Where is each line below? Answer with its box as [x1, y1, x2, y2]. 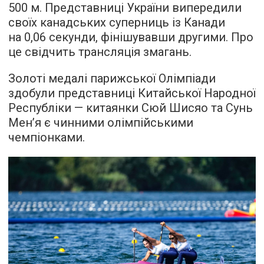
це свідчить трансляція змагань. [8, 45, 192, 59]
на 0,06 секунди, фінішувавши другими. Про [8, 30, 253, 44]
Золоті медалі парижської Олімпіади [8, 71, 216, 85]
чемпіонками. [8, 130, 85, 144]
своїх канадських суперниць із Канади [8, 15, 225, 29]
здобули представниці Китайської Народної [8, 86, 256, 100]
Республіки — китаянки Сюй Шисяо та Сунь [8, 101, 253, 115]
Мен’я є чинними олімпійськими [8, 115, 193, 130]
